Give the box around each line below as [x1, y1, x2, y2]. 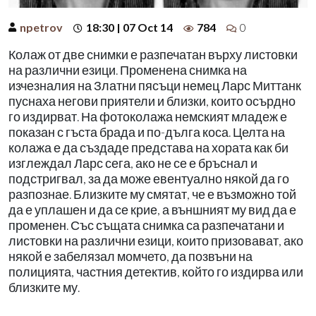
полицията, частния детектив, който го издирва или [8, 264, 303, 279]
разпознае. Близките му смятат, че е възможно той [8, 186, 296, 202]
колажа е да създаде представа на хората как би [8, 140, 288, 155]
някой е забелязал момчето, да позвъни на [8, 248, 253, 264]
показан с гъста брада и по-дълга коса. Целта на [8, 124, 285, 140]
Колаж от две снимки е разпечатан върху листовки [8, 47, 298, 62]
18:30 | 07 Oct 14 [86, 20, 173, 34]
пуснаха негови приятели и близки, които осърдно [8, 93, 296, 109]
